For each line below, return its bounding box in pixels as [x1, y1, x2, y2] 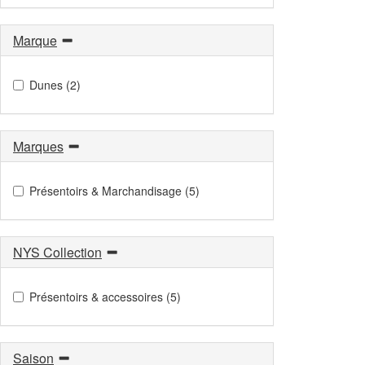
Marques [13, 136, 64, 156]
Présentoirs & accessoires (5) [29, 288, 181, 305]
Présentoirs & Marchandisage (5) [29, 182, 200, 199]
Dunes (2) [29, 76, 81, 93]
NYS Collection [13, 242, 102, 262]
